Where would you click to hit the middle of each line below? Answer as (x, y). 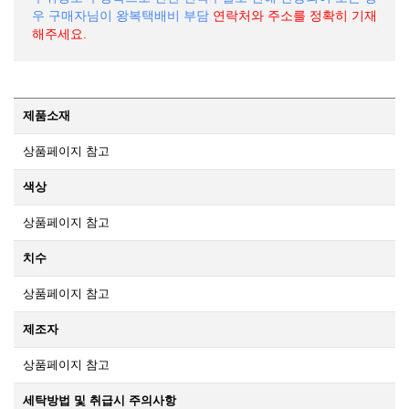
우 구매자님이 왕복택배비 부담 (121, 15)
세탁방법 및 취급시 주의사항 (100, 400)
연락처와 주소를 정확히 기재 (295, 15)
